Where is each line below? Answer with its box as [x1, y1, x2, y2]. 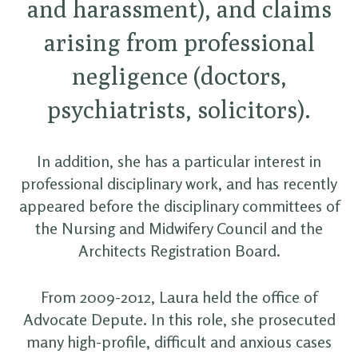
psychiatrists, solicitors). [47, 94, 311, 124]
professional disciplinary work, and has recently [21, 173, 337, 193]
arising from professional [43, 27, 315, 57]
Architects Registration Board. [78, 240, 280, 261]
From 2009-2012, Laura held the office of [41, 286, 317, 307]
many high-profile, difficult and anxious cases [26, 331, 332, 352]
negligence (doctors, [71, 61, 287, 90]
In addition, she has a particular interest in [37, 150, 321, 171]
